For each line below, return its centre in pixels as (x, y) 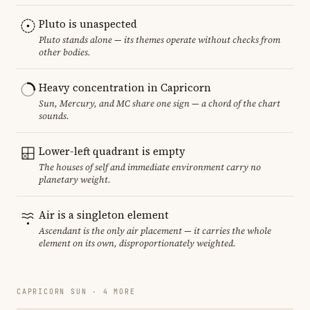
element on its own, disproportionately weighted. (137, 243)
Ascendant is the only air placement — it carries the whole (155, 230)
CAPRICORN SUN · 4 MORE (76, 291)
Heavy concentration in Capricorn (125, 87)
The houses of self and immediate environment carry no (150, 167)
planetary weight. (75, 179)
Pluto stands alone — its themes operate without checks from (159, 39)
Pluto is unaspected (88, 24)
